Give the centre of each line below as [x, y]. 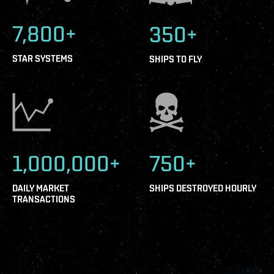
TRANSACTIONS [44, 199]
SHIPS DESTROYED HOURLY [203, 188]
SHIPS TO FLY [176, 59]
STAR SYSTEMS [43, 59]
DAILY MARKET [41, 188]
